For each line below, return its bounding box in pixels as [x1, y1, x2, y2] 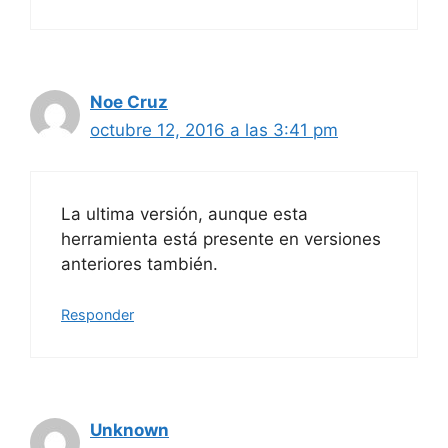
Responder [61, 306, 134, 324]
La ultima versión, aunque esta [61, 203, 308, 224]
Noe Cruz [90, 92, 168, 113]
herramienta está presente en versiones [61, 228, 381, 249]
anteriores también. [61, 253, 218, 274]
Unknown [90, 420, 169, 441]
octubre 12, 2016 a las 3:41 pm [90, 120, 338, 141]
